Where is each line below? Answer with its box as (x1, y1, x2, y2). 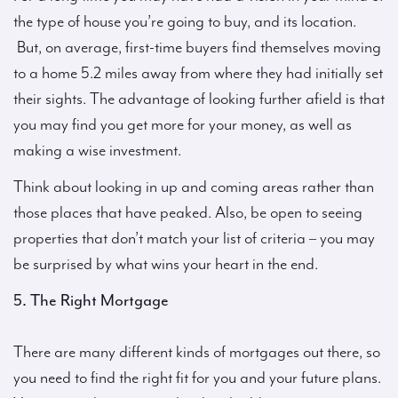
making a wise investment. (13, 141, 181, 160)
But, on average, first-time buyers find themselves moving (13, 38, 381, 57)
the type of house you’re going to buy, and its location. (13, 12, 356, 31)
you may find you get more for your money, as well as (13, 115, 352, 134)
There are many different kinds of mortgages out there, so (13, 343, 380, 362)
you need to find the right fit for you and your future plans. (13, 369, 381, 387)
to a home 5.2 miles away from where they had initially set (13, 64, 383, 83)
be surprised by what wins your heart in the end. (13, 255, 318, 274)
